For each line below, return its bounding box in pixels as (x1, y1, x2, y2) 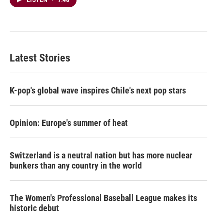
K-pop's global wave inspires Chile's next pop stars (10, 85, 186, 96)
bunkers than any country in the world (10, 160, 142, 171)
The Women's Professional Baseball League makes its (10, 193, 197, 203)
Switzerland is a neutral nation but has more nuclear (10, 150, 192, 161)
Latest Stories (10, 52, 70, 64)
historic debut (10, 203, 59, 214)
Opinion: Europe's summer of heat (10, 118, 128, 128)
